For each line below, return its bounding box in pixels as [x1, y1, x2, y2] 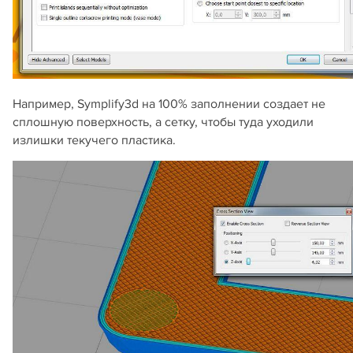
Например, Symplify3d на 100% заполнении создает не [13, 95, 325, 112]
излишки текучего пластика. [13, 132, 176, 148]
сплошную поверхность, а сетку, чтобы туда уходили [13, 113, 314, 130]
